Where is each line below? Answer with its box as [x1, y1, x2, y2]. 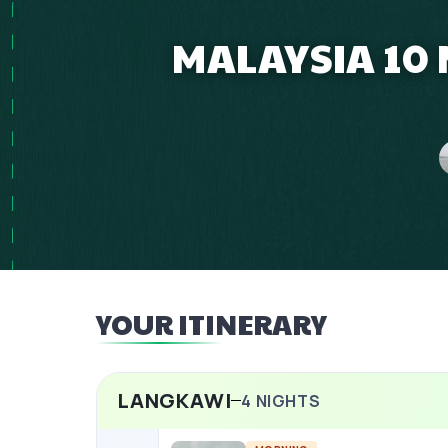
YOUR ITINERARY [96, 304, 327, 343]
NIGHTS [252, 389, 321, 412]
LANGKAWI [117, 386, 232, 414]
